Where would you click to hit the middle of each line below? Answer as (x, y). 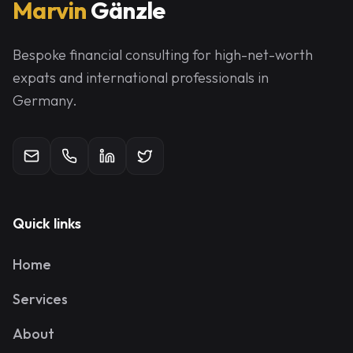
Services (40, 299)
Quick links (47, 223)
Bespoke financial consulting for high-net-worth (163, 55)
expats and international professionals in (141, 78)
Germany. (45, 100)
